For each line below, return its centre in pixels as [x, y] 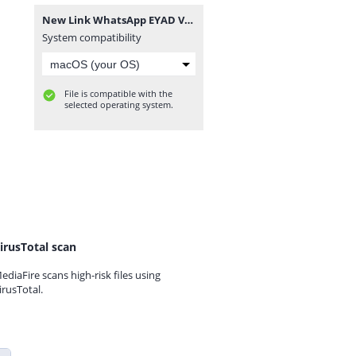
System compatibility [92, 37]
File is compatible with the [118, 93]
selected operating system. [119, 104]
